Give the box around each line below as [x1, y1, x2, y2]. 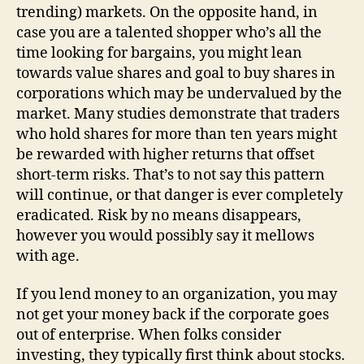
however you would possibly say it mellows [16, 226, 314, 245]
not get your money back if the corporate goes [16, 305, 329, 324]
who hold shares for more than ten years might [16, 124, 337, 144]
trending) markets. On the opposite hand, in [16, 2, 318, 22]
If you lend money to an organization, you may [16, 285, 337, 304]
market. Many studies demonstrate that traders [16, 104, 340, 123]
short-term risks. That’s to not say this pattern [16, 165, 325, 184]
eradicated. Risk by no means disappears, [16, 206, 301, 225]
